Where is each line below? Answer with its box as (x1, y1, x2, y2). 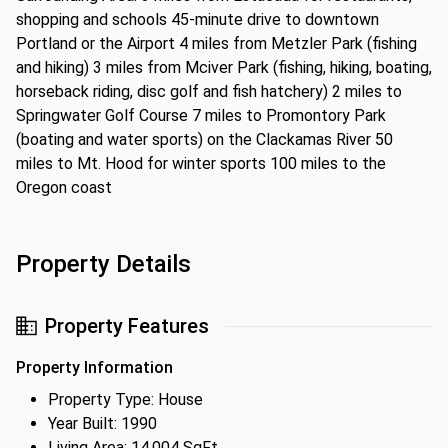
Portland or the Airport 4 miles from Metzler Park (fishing (16, 34, 417, 53)
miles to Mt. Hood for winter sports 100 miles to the (16, 154, 386, 173)
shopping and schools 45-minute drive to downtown (16, 10, 379, 29)
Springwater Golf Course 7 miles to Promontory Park (16, 106, 386, 125)
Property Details (16, 250, 191, 278)
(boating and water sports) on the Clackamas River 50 (16, 130, 393, 149)
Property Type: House (48, 390, 203, 409)
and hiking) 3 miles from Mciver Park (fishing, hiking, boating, (16, 58, 432, 77)
